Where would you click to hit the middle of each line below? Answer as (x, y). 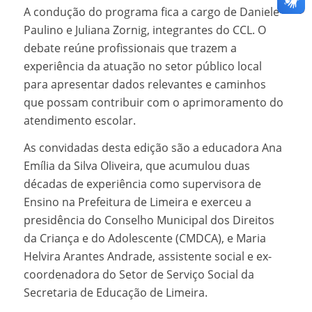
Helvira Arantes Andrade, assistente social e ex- (147, 257)
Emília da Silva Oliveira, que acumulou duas (136, 166)
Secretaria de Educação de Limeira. (115, 293)
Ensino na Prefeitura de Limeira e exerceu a (137, 202)
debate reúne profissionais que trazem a (130, 48)
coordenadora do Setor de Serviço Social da (139, 275)
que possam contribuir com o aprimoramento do (153, 102)
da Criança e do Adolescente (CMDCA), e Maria (145, 239)
